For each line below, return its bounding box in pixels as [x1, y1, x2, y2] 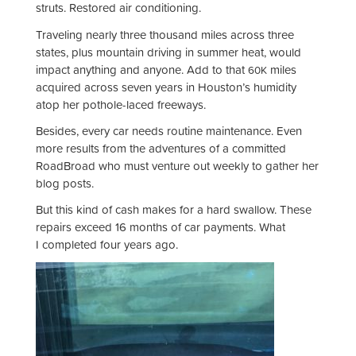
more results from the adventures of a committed [36, 139, 286, 157]
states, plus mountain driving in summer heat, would [36, 43, 301, 60]
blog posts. [36, 174, 94, 192]
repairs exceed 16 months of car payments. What [36, 219, 285, 236]
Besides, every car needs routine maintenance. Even [36, 122, 302, 139]
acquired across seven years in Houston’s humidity [36, 78, 296, 95]
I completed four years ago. [36, 236, 178, 253]
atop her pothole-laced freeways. [36, 95, 206, 113]
